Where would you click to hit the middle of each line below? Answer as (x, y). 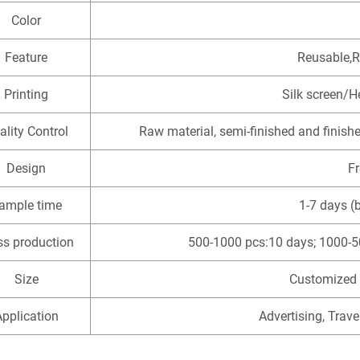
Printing (26, 95)
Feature (26, 58)
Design (26, 169)
